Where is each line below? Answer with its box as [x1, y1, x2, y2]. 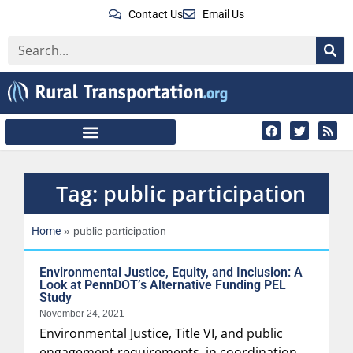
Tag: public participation [55, 179, 306, 209]
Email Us [203, 7, 244, 20]
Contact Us [128, 7, 183, 20]
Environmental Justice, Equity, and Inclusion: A [39, 264, 303, 280]
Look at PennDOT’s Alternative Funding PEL [39, 277, 286, 292]
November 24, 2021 [39, 307, 124, 319]
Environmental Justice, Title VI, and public [39, 324, 283, 342]
